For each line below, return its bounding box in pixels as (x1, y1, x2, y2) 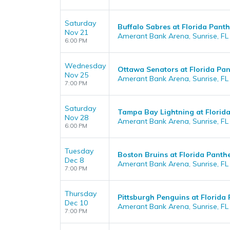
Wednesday (65, 61, 106, 70)
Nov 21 (65, 28, 88, 37)
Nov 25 (65, 70, 88, 80)
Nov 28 (65, 113, 88, 122)
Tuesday (65, 146, 93, 156)
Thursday (65, 189, 97, 198)
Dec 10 (65, 198, 88, 207)
